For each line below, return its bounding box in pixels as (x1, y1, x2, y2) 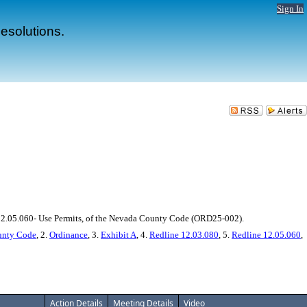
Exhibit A (101, 230, 136, 240)
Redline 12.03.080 (149, 230, 219, 240)
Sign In (277, 3, 304, 14)
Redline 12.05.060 (232, 230, 301, 240)
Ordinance (49, 230, 88, 240)
